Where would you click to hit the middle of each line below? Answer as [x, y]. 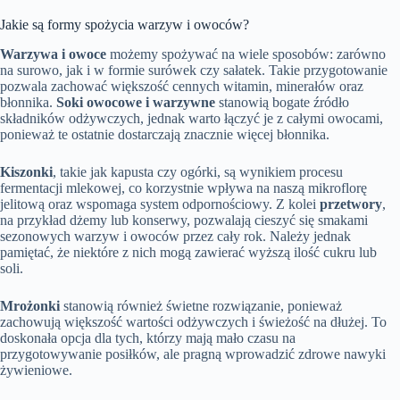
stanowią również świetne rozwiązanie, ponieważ [201, 305]
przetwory [351, 204]
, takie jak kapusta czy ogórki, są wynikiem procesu [198, 171]
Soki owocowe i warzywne [136, 102]
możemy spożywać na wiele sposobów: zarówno [246, 54]
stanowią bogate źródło [282, 102]
